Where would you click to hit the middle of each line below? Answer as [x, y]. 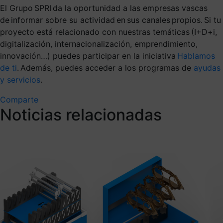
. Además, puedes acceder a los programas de [105, 67]
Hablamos [196, 56]
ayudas [207, 67]
